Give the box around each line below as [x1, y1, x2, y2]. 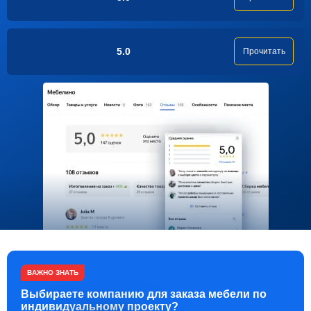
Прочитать [242, 47, 285, 57]
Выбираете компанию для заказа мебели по [21, 288, 267, 301]
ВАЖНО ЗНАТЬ [27, 269, 78, 277]
